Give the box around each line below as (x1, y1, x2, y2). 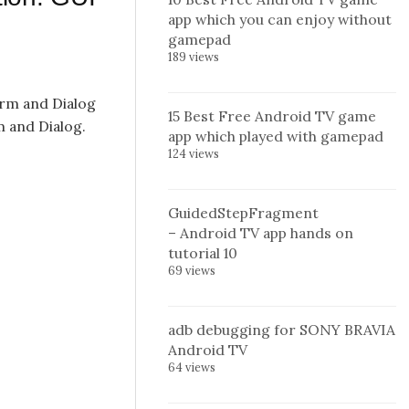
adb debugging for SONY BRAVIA (168, 320, 395, 339)
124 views (168, 146, 219, 161)
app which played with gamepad (168, 127, 383, 145)
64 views (168, 360, 215, 374)
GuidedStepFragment (168, 204, 319, 222)
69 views (168, 263, 215, 278)
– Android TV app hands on (168, 224, 353, 242)
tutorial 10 (168, 244, 237, 262)
